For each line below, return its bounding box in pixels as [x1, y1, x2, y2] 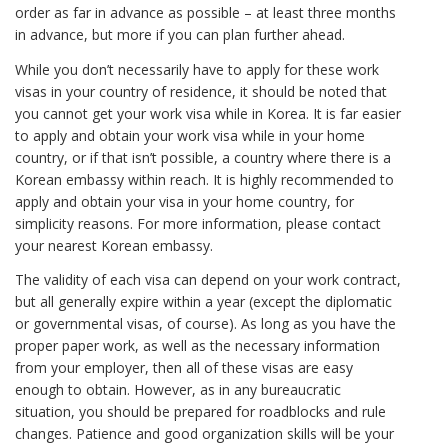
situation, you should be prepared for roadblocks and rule [15, 402, 386, 422]
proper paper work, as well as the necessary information [15, 336, 380, 356]
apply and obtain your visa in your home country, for [15, 191, 354, 211]
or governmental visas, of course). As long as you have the [15, 314, 396, 334]
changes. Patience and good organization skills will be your [15, 424, 394, 444]
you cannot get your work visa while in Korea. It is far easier [15, 103, 401, 123]
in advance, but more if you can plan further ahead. [15, 25, 345, 44]
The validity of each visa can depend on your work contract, [15, 270, 401, 290]
